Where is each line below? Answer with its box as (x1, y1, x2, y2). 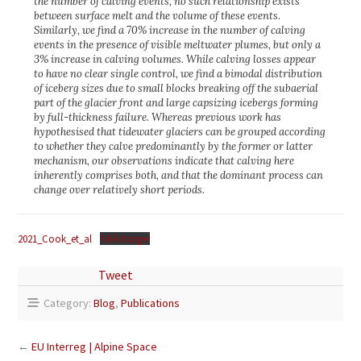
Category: (39, 296, 93, 310)
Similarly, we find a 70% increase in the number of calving (34, 23, 305, 37)
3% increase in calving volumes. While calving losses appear (34, 52, 316, 66)
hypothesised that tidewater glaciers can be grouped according (34, 125, 326, 139)
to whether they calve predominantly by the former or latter (34, 139, 313, 153)
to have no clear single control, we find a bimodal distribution (34, 67, 322, 81)
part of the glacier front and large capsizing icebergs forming (34, 96, 318, 110)
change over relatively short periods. (34, 183, 205, 197)
